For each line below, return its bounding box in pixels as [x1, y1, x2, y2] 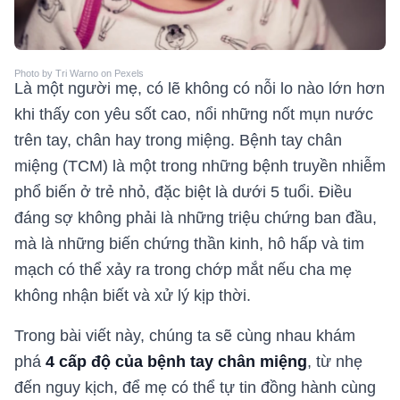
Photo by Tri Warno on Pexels [14, 68, 144, 79]
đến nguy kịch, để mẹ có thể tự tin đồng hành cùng [14, 379, 376, 397]
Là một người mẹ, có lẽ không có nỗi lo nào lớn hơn [14, 79, 385, 98]
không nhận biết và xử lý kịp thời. [14, 287, 251, 305]
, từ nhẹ [307, 353, 362, 371]
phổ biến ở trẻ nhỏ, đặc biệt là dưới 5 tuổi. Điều [14, 183, 352, 202]
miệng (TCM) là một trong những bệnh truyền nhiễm [14, 157, 386, 176]
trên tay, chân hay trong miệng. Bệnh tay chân [14, 131, 342, 150]
